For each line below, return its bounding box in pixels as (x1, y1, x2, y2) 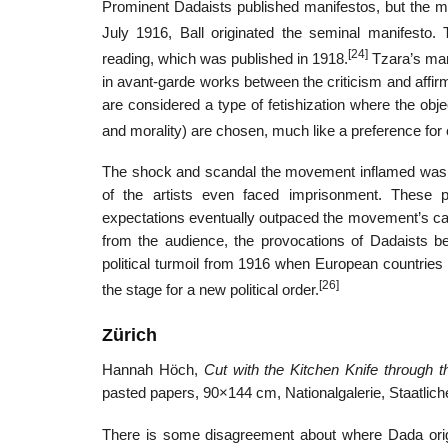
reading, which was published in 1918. (102, 50, 348, 67)
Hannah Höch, (102, 362, 204, 379)
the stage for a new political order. (102, 282, 319, 299)
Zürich (102, 325, 157, 346)
